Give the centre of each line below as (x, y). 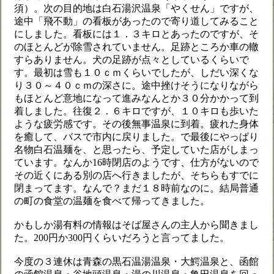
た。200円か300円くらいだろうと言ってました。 (122, 238)
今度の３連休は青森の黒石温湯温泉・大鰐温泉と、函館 (136, 261)
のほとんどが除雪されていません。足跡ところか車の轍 (136, 47)
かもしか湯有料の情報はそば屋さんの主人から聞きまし (136, 225)
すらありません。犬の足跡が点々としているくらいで (131, 60)
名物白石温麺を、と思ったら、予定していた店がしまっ (136, 150)
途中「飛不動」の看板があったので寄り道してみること (136, 21)
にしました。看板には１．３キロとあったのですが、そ (136, 34)
